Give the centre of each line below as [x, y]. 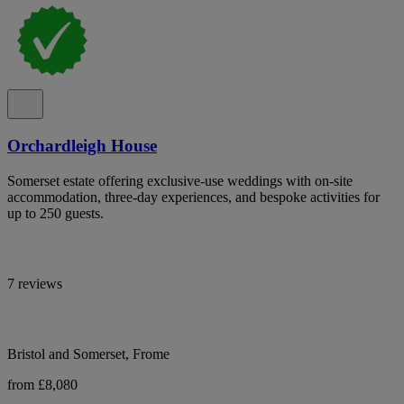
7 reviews [35, 283]
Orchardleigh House [82, 146]
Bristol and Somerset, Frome [88, 353]
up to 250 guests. [55, 213]
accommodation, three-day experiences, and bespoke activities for [193, 197]
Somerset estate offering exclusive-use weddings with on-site [180, 180]
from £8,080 [42, 384]
